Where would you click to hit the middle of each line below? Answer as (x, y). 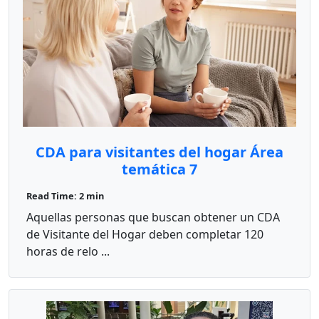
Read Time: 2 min (65, 195)
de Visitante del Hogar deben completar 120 (145, 234)
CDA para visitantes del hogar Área (159, 152)
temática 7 (159, 169)
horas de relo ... (68, 251)
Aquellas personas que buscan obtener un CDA (153, 217)
